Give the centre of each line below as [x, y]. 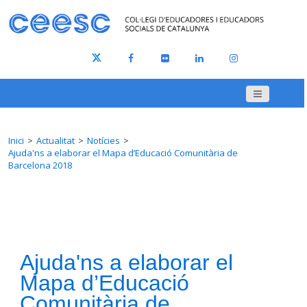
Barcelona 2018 [40, 165]
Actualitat [56, 141]
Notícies [103, 141]
